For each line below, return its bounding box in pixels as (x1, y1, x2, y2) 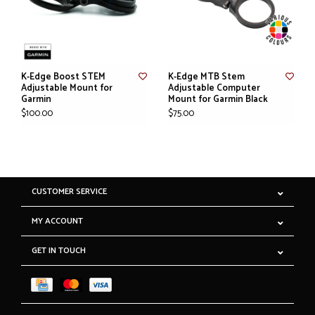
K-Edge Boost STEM (21, 70, 105, 85)
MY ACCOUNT (32, 214, 83, 229)
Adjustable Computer (168, 81, 260, 96)
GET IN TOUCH (32, 244, 86, 258)
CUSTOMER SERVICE (32, 185, 107, 199)
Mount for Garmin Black (168, 92, 268, 108)
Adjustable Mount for (21, 81, 112, 96)
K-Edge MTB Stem (168, 70, 245, 85)
